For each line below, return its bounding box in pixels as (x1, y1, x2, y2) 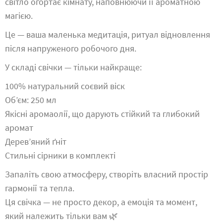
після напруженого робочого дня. (5, 43, 136, 54)
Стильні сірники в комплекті (5, 150, 115, 161)
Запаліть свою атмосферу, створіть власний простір (5, 168, 208, 180)
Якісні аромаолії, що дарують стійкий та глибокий (5, 108, 200, 119)
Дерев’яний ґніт (5, 136, 66, 147)
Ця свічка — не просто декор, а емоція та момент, (5, 196, 197, 208)
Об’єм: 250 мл (5, 94, 56, 106)
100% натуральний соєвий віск (5, 80, 125, 92)
